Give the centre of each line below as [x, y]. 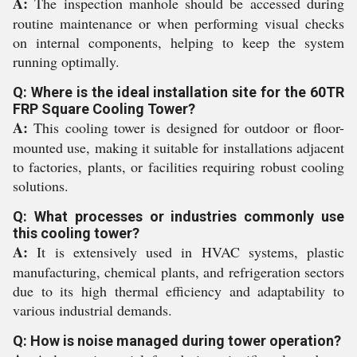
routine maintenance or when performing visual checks [178, 24]
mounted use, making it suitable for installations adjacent [178, 148]
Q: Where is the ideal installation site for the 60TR [178, 92]
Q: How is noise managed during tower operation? [177, 341]
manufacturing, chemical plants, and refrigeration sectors [178, 272]
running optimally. [66, 62]
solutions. [41, 186]
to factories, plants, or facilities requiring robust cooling [178, 167]
